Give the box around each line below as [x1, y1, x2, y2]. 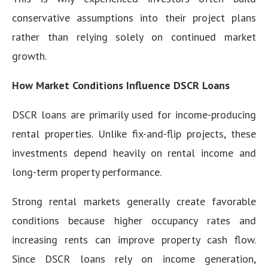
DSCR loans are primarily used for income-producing [12, 107, 256, 121]
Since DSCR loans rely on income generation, [12, 251, 256, 266]
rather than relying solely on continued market [12, 29, 256, 44]
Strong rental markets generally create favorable [12, 194, 256, 208]
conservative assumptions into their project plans [12, 10, 256, 25]
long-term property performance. [12, 165, 162, 179]
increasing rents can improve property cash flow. [12, 232, 256, 246]
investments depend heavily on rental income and [12, 145, 256, 160]
